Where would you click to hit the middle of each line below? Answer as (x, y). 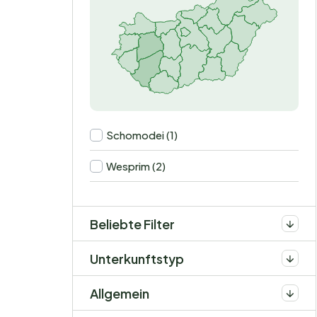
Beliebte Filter (132, 224)
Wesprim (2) (136, 166)
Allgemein (120, 293)
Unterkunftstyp (137, 258)
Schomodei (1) (142, 135)
